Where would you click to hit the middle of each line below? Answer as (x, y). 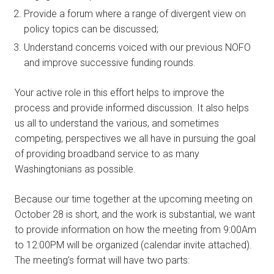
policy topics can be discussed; (91, 29)
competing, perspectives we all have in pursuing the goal (135, 139)
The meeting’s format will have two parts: (102, 261)
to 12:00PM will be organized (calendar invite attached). (133, 245)
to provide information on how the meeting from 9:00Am (135, 230)
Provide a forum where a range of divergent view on (135, 14)
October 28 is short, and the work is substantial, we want (135, 215)
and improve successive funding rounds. (110, 63)
